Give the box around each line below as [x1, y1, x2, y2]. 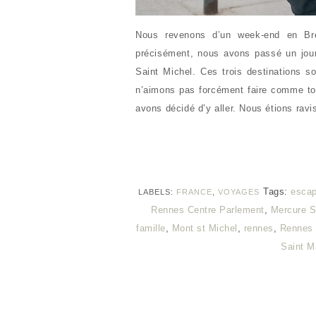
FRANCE [176, 188, 212, 196]
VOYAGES [218, 188, 260, 196]
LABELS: [138, 188, 176, 196]
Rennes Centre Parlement [151, 205, 265, 215]
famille [136, 223, 166, 233]
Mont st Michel [171, 223, 238, 233]
